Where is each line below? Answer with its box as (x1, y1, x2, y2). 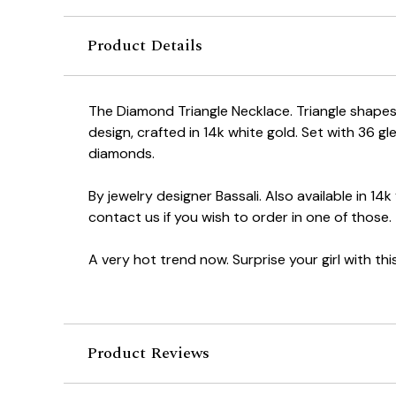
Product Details (86, 34, 202, 58)
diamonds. (88, 144, 155, 164)
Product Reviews (86, 341, 209, 366)
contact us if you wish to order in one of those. (88, 208, 392, 227)
